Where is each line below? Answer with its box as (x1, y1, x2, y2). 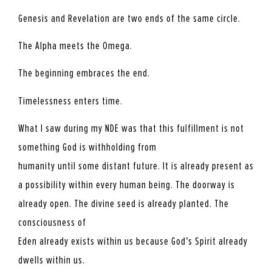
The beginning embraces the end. (18, 66, 150, 80)
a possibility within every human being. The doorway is (18, 178, 235, 192)
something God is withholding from (18, 140, 157, 154)
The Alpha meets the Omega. (18, 38, 132, 52)
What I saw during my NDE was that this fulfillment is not (18, 121, 244, 135)
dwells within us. (18, 253, 85, 267)
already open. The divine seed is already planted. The (18, 197, 229, 211)
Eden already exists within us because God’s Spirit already (18, 234, 248, 248)
